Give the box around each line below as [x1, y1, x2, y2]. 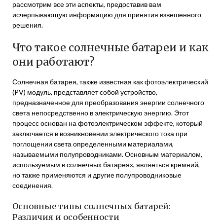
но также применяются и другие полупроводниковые [12, 171, 182, 179]
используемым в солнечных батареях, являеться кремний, [12, 160, 200, 169]
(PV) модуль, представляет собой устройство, [12, 88, 157, 96]
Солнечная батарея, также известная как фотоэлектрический [12, 77, 208, 86]
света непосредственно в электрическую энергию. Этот [12, 109, 189, 117]
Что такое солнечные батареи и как [12, 41, 209, 54]
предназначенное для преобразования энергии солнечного [12, 98, 204, 107]
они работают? [12, 55, 95, 69]
